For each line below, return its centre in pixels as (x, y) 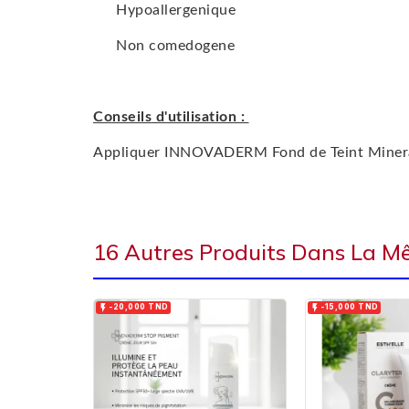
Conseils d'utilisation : (171, 117)
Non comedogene (175, 46)
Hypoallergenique (178, 10)
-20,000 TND (139, 307)
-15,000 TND (350, 307)
